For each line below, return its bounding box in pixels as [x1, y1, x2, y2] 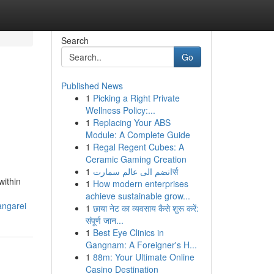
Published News [61, 80, 123, 92]
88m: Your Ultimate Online [92, 251, 194, 263]
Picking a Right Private [92, 92, 180, 104]
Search [61, 34, 89, 46]
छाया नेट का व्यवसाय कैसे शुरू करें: [92, 202, 199, 214]
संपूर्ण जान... [85, 214, 124, 226]
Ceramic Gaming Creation [85, 153, 187, 165]
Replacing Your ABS [92, 116, 171, 128]
